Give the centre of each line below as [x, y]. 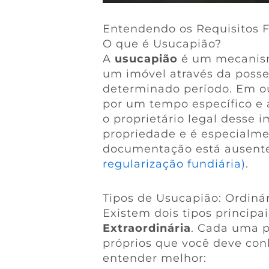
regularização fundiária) [174, 164]
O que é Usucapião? [162, 44]
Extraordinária [147, 228]
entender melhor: [154, 258]
